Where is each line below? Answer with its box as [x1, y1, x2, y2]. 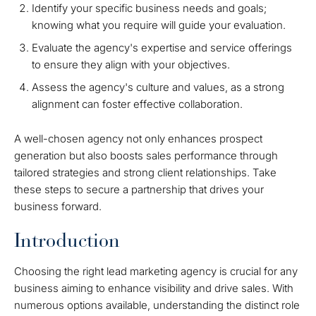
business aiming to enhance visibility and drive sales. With [14, 281, 293, 295]
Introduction [14, 229, 120, 253]
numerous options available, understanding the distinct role [14, 298, 300, 312]
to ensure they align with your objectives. [32, 58, 230, 71]
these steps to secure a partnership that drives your [14, 183, 264, 196]
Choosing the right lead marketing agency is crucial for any [14, 265, 298, 278]
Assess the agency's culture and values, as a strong [32, 80, 284, 94]
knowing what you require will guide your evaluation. [32, 18, 286, 32]
